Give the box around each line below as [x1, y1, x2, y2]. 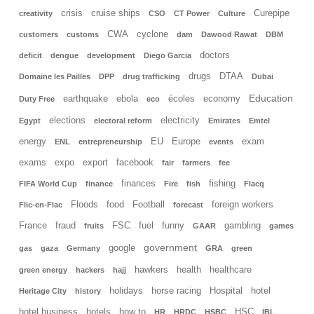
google [109, 243, 135, 253]
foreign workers [212, 199, 273, 210]
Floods [71, 199, 98, 210]
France [19, 220, 47, 231]
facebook [116, 157, 153, 168]
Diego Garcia [144, 50, 191, 60]
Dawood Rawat [201, 29, 257, 39]
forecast [173, 200, 203, 209]
